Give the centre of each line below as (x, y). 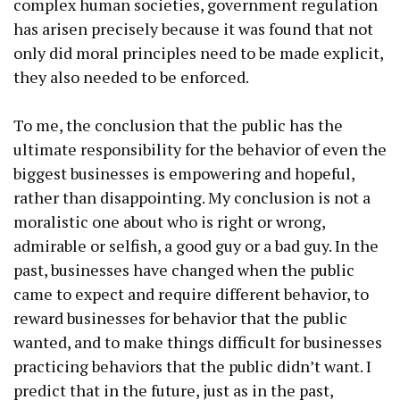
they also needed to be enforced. (131, 76)
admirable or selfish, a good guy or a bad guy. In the (196, 245)
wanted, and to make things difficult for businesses (198, 342)
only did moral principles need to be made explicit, (198, 52)
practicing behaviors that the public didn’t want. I (192, 366)
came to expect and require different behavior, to (191, 293)
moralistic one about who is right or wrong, (169, 221)
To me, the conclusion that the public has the (178, 125)
